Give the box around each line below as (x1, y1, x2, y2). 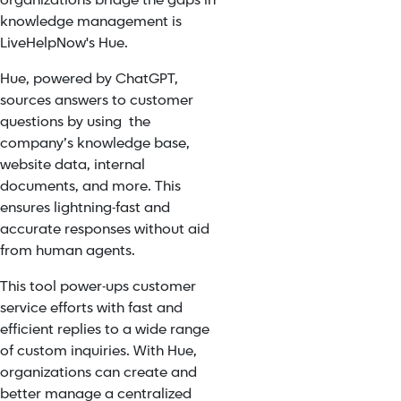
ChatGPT (115, 70, 175, 89)
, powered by (26, 70, 115, 89)
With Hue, (133, 342, 197, 361)
